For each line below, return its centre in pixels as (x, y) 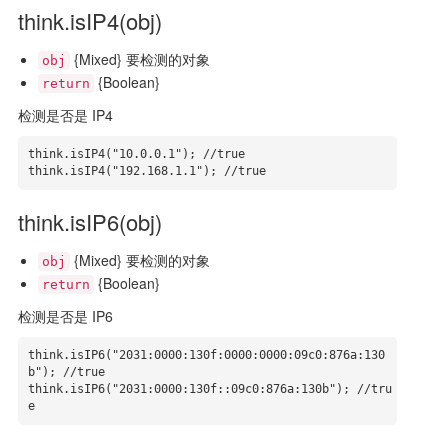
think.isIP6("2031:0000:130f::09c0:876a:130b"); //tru (209, 389)
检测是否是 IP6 (65, 316)
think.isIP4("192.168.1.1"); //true (146, 171)
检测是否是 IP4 (65, 115)
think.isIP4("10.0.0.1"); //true (136, 154)
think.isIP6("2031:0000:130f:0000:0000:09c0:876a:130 (206, 355)
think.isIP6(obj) (89, 221)
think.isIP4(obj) (89, 20)
